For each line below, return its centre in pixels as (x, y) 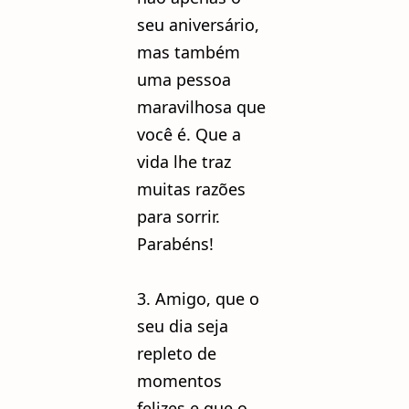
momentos (179, 381)
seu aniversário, (198, 25)
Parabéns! (175, 244)
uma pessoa (184, 80)
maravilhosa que (201, 107)
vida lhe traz (184, 162)
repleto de (177, 354)
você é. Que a (189, 135)
